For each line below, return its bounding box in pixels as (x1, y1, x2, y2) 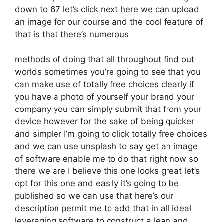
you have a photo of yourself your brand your (15, 91, 194, 102)
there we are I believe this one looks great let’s (15, 166, 200, 176)
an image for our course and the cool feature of (15, 17, 203, 27)
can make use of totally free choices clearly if (15, 79, 194, 89)
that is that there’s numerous (15, 29, 129, 39)
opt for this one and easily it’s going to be (15, 178, 179, 188)
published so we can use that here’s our (15, 190, 173, 201)
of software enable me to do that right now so (15, 153, 198, 164)
